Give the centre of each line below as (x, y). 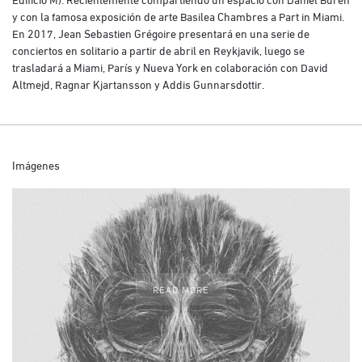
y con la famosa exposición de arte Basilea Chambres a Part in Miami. (178, 15)
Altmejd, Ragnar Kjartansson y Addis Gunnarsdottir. (138, 83)
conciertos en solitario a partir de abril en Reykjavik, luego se (158, 49)
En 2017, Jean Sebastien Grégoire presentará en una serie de (161, 32)
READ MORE (181, 288)
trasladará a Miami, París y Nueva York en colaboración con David (170, 66)
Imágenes (36, 164)
